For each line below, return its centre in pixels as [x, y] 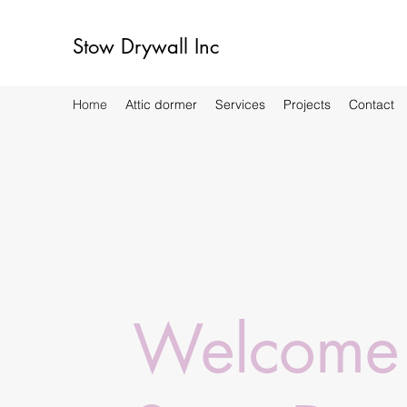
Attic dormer [161, 104]
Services [240, 104]
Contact [372, 104]
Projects [307, 104]
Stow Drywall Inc [146, 46]
